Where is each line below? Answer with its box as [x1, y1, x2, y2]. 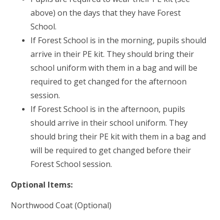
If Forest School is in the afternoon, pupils [30, 104, 186, 115]
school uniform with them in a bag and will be [30, 62, 198, 74]
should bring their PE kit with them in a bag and [30, 131, 206, 142]
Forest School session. [30, 159, 112, 170]
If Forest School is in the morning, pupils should [30, 35, 207, 46]
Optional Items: [11, 179, 73, 190]
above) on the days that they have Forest [30, 7, 181, 19]
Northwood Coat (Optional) [11, 199, 112, 211]
